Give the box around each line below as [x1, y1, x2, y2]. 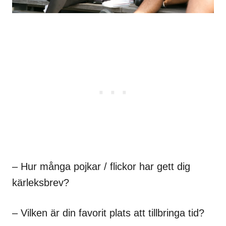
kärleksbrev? [12, 177, 69, 189]
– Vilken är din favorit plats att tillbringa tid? [12, 207, 204, 219]
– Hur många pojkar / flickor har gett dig [12, 161, 190, 173]
